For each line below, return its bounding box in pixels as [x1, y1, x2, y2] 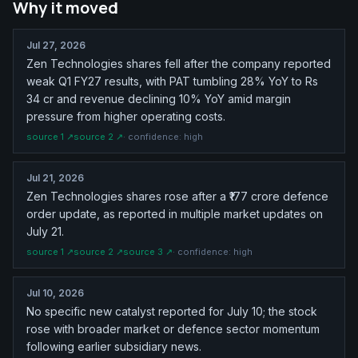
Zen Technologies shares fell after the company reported [26, 56, 331, 70]
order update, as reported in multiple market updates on [26, 206, 323, 221]
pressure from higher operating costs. [26, 109, 225, 123]
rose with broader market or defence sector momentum [26, 321, 320, 336]
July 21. [26, 224, 64, 238]
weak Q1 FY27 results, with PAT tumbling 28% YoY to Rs [26, 74, 318, 88]
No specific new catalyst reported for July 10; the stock [26, 304, 317, 318]
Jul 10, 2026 [26, 286, 84, 299]
